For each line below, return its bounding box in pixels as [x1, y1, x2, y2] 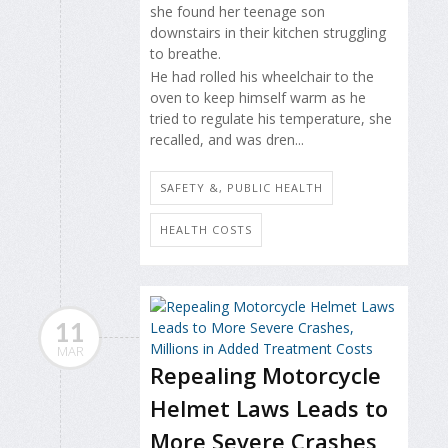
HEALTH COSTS [160, 221, 252, 237]
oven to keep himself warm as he [150, 87, 366, 107]
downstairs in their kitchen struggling [150, 23, 386, 43]
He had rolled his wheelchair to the [150, 66, 374, 86]
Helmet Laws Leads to [150, 392, 388, 423]
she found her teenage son [150, 2, 325, 22]
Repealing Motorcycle [150, 359, 381, 390]
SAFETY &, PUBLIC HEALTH [160, 179, 323, 195]
